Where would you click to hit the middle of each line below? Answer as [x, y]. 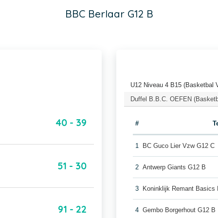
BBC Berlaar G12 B [109, 14]
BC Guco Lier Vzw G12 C [179, 146]
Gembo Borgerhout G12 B [179, 210]
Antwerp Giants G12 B [174, 167]
